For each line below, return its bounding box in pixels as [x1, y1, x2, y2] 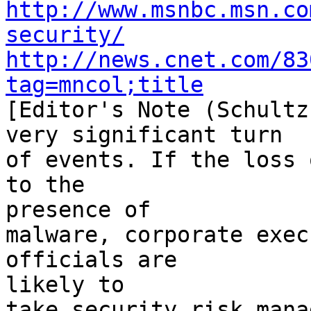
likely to [6, 272, 124, 298]
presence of [6, 197, 151, 223]
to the [6, 172, 98, 198]
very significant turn [6, 122, 283, 148]
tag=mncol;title [6, 72, 203, 98]
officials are [6, 247, 190, 273]
